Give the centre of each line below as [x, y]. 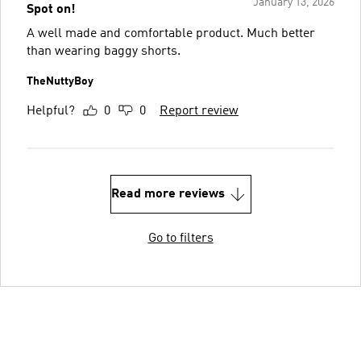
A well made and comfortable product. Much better [171, 33]
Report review [199, 111]
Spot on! [51, 9]
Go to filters [180, 238]
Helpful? [51, 111]
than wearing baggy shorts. [104, 51]
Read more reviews [168, 194]
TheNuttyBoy [60, 81]
